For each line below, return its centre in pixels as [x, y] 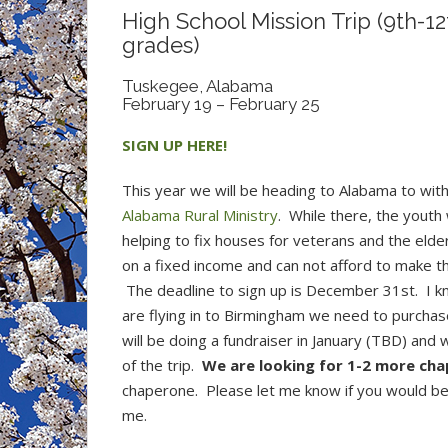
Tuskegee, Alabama [197, 86]
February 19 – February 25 [221, 104]
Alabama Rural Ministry [200, 215]
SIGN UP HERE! [174, 145]
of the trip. [162, 365]
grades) [160, 45]
